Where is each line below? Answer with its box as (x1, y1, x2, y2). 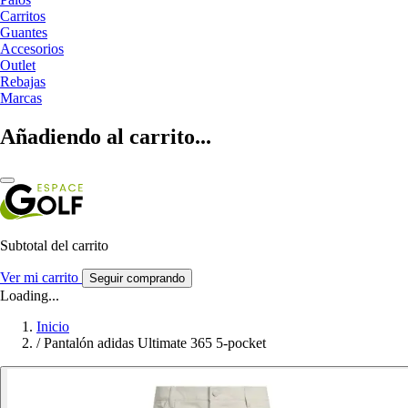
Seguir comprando (89, 270, 185, 285)
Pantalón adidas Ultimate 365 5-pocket (44, 334, 266, 351)
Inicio (36, 318, 69, 334)
